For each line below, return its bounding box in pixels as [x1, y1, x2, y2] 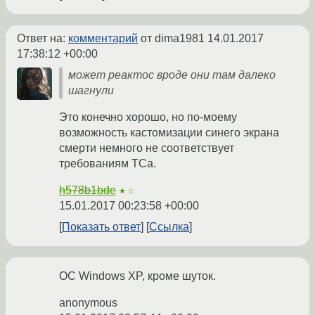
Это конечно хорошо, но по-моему [59, 111, 237, 124]
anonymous [59, 297, 117, 309]
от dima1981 [138, 32, 207, 45]
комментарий [68, 32, 138, 45]
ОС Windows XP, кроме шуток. [59, 270, 216, 283]
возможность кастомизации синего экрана [59, 127, 279, 139]
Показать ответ [62, 221, 141, 233]
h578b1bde [59, 184, 116, 197]
